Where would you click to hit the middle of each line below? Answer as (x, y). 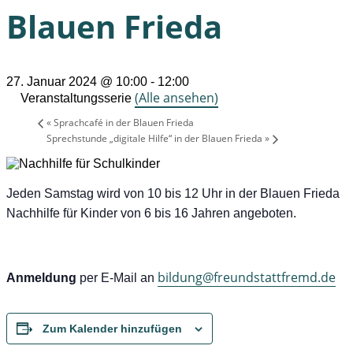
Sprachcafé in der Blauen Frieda (123, 123)
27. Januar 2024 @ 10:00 (77, 81)
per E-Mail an (117, 277)
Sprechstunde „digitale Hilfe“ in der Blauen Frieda (156, 139)
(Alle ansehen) (176, 97)
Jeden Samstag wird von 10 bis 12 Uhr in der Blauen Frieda (173, 193)
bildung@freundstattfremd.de (247, 277)
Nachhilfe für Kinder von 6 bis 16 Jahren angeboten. (151, 213)
